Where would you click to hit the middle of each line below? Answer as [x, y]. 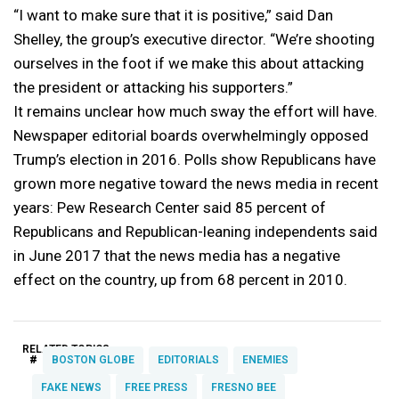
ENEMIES [265, 359]
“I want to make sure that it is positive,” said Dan [173, 15]
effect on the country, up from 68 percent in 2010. [180, 279]
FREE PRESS [156, 387]
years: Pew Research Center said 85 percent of [170, 207]
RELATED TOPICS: [67, 349]
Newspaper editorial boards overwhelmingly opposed [191, 135]
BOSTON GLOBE [93, 359]
